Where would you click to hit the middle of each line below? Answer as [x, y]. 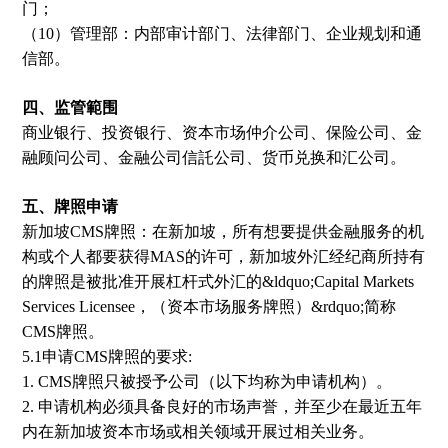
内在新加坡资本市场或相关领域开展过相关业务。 [197, 432]
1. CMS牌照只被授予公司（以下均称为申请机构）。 [206, 382]
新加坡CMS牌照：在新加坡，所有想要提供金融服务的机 [222, 232]
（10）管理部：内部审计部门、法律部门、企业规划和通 [221, 34]
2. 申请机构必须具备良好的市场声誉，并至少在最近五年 [221, 407]
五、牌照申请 [69, 207]
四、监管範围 [69, 108]
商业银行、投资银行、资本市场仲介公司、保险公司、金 [221, 133]
